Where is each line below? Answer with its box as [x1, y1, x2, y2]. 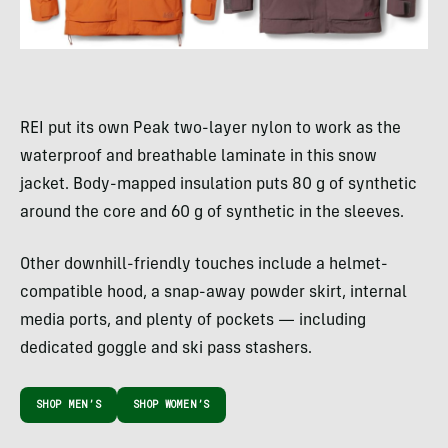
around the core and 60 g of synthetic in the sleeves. [20, 204, 404, 221]
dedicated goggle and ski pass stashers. [20, 340, 312, 357]
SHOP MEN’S [36, 397, 101, 411]
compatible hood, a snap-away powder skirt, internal [20, 284, 407, 301]
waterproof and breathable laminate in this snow [20, 148, 377, 165]
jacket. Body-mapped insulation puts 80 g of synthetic [20, 176, 417, 193]
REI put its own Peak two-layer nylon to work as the [20, 120, 401, 137]
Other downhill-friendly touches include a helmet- [20, 256, 388, 273]
